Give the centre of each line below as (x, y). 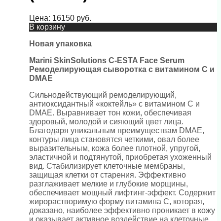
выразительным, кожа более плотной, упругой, (115, 148)
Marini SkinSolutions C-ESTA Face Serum (107, 60)
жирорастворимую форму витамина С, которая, (117, 201)
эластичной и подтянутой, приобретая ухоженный (120, 157)
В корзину (47, 27)
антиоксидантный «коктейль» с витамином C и (114, 104)
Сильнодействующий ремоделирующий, (103, 95)
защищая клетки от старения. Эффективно (108, 175)
